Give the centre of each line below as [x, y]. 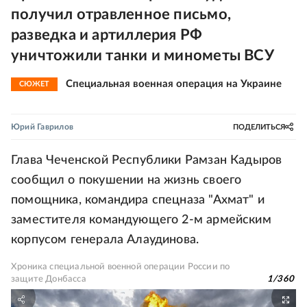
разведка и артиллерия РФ [107, 35]
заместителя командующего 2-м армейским [141, 220]
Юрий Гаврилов [42, 127]
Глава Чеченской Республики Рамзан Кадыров [147, 160]
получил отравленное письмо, [121, 14]
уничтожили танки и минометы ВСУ [143, 56]
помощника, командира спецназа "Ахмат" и [138, 200]
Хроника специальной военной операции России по [121, 267]
